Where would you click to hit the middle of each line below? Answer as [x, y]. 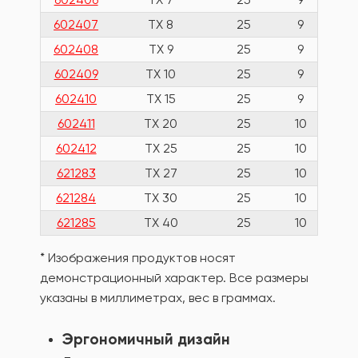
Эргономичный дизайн [146, 340]
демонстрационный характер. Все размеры [174, 278]
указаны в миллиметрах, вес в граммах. [158, 298]
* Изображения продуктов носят [138, 258]
